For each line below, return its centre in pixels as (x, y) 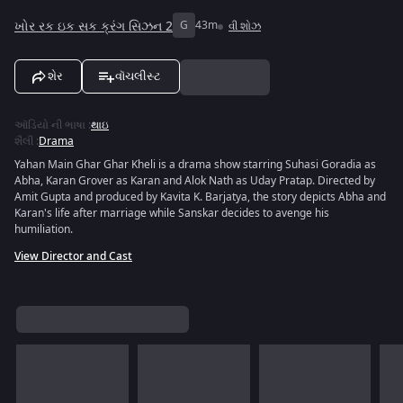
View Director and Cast (73, 256)
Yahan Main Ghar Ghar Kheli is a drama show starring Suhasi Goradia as (195, 165)
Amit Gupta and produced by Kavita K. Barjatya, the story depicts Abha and (200, 197)
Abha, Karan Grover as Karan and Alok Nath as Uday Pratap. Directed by (195, 181)
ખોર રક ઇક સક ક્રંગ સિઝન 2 (94, 26)
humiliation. (44, 229)
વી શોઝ (245, 26)
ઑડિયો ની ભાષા (50, 125)
